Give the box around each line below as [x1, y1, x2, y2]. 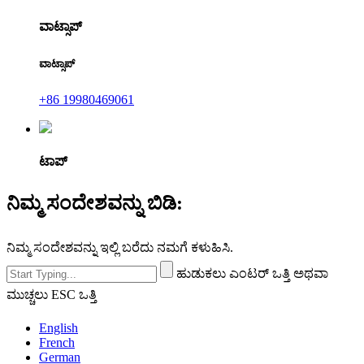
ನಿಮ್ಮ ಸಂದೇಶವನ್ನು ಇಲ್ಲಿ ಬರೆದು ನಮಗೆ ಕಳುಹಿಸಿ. [6, 240, 233, 255]
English [39, 321, 78, 336]
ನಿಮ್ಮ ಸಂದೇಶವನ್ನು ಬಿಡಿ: [6, 193, 183, 214]
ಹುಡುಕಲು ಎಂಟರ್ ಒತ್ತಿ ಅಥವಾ [176, 266, 328, 281]
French [39, 336, 75, 350]
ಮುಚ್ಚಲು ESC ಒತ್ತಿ [6, 288, 97, 302]
